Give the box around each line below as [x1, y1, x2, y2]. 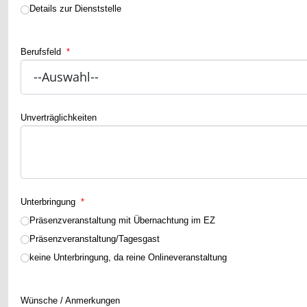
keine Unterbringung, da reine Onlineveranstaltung [29, 251, 227, 262]
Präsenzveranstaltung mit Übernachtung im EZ [29, 214, 215, 225]
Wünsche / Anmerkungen [21, 295, 120, 306]
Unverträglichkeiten [21, 112, 97, 123]
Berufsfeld [21, 47, 64, 58]
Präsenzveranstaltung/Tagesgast [29, 233, 160, 244]
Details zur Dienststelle [29, 3, 121, 14]
